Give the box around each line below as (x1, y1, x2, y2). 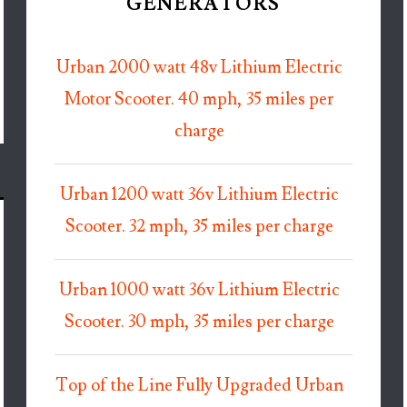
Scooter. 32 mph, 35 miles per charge (65, 215, 333, 239)
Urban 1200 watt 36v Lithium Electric (59, 184, 339, 207)
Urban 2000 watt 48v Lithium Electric (55, 56, 342, 80)
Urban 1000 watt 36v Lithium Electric (58, 279, 340, 303)
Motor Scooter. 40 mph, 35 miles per (65, 88, 334, 112)
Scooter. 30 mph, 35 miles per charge (64, 311, 334, 334)
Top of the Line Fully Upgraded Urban (55, 374, 343, 398)
